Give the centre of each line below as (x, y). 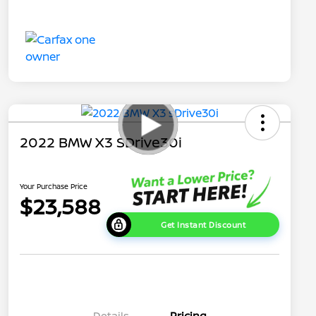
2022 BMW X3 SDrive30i (101, 142)
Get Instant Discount (203, 224)
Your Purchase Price (54, 186)
